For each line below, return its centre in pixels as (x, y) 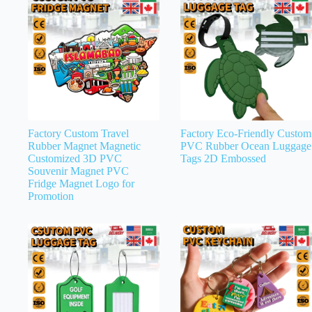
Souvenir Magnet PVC (78, 171)
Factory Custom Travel (78, 133)
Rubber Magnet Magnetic (84, 146)
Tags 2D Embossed (223, 158)
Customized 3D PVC (75, 158)
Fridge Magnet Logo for (81, 183)
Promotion (51, 196)
